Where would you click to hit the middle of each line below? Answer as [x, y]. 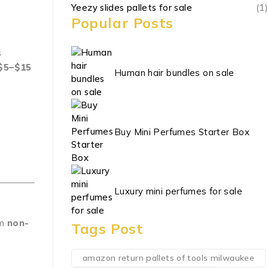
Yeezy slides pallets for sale [132, 7]
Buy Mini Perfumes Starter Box [182, 132]
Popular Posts [122, 23]
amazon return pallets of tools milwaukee [168, 258]
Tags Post [107, 229]
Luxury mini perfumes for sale [178, 191]
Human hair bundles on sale [174, 72]
